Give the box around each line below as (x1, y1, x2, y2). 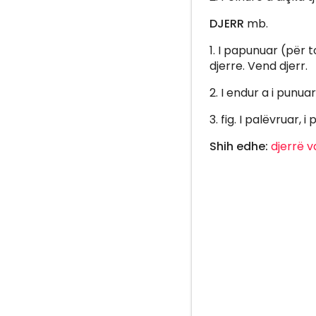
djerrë (271, 138, 304, 154)
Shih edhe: (209, 138, 271, 154)
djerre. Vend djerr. (209, 57, 308, 74)
